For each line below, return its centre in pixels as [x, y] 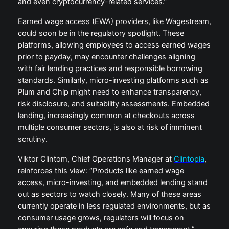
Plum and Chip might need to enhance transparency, [109, 92]
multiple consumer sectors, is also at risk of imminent [110, 128]
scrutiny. [32, 139]
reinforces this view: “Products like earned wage [101, 171]
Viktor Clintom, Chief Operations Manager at [96, 159]
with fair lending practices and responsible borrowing [110, 69]
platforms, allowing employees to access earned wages [114, 45]
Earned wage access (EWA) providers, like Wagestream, [114, 22]
